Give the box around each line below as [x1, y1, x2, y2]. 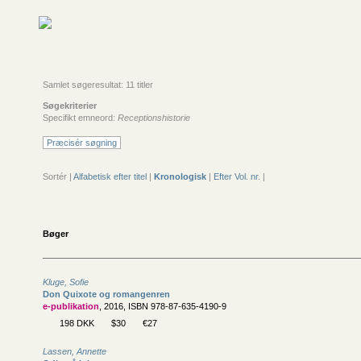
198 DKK [60, 317, 94, 328]
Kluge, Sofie [43, 277, 89, 287]
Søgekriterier [43, 101, 97, 110]
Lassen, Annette [43, 346, 106, 356]
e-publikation [43, 301, 99, 311]
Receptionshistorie [118, 113, 190, 122]
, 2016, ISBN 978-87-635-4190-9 [99, 301, 226, 311]
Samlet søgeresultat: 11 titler [43, 80, 153, 89]
